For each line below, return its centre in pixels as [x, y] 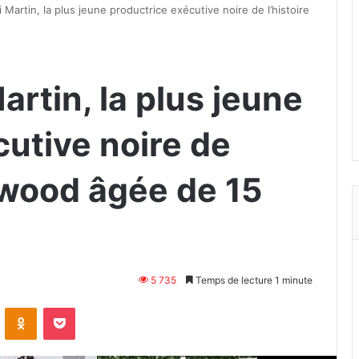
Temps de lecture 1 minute [253, 280]
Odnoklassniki [71, 307]
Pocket [92, 307]
